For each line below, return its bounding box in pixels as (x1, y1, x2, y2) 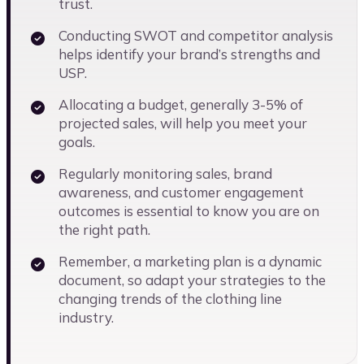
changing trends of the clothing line (58, 290, 282, 308)
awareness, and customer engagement (58, 184, 304, 201)
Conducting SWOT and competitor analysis (58, 27, 333, 45)
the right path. (58, 221, 150, 239)
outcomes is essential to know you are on (58, 202, 319, 220)
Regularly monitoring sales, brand (58, 165, 272, 183)
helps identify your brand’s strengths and (58, 45, 320, 63)
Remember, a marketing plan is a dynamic (58, 253, 322, 271)
